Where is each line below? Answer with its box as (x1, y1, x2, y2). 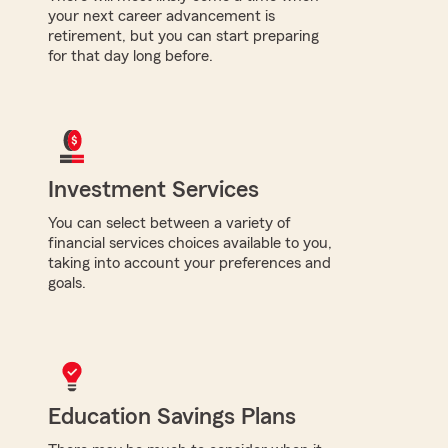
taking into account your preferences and (48, 254, 331, 271)
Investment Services (48, 177, 259, 202)
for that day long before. (48, 47, 213, 64)
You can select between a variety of (48, 214, 291, 231)
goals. (48, 274, 86, 291)
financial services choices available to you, (48, 234, 332, 251)
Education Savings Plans (48, 404, 296, 429)
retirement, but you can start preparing (48, 27, 319, 44)
